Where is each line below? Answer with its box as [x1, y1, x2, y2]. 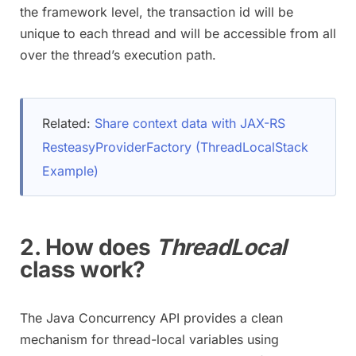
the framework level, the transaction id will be [20, 3, 293, 20]
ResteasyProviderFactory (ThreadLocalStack [42, 138, 308, 155]
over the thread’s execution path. [20, 46, 216, 63]
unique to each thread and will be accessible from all [20, 25, 336, 41]
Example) [42, 162, 99, 179]
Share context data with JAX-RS [95, 114, 285, 131]
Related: [42, 114, 95, 131]
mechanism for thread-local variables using [20, 331, 279, 347]
